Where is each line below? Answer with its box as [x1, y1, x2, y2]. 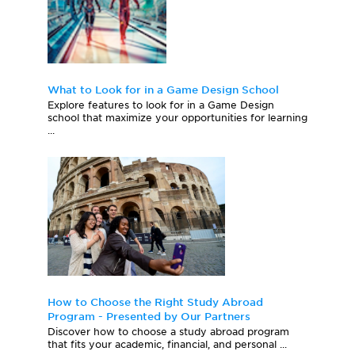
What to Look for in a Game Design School [48, 84, 279, 97]
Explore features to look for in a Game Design [48, 99, 274, 112]
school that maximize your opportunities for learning [48, 112, 307, 124]
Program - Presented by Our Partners [48, 311, 250, 323]
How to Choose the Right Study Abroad [48, 296, 263, 309]
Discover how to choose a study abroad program [48, 326, 289, 338]
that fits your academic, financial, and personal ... [48, 338, 287, 351]
